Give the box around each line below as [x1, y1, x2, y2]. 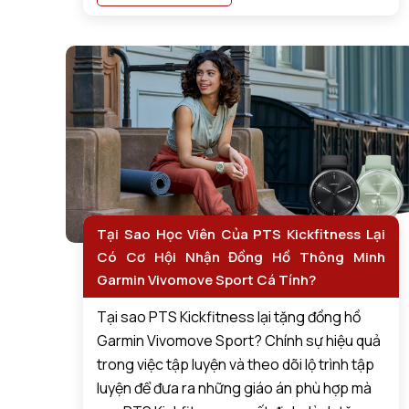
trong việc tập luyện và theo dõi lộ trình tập [97, 353, 375, 374]
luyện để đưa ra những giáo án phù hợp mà [97, 377, 372, 398]
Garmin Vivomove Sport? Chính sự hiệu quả [97, 330, 382, 351]
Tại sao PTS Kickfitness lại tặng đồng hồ [97, 306, 362, 327]
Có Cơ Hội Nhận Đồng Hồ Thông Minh [97, 246, 385, 267]
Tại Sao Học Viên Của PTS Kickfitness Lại [97, 224, 385, 244]
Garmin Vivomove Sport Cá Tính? [97, 269, 317, 289]
